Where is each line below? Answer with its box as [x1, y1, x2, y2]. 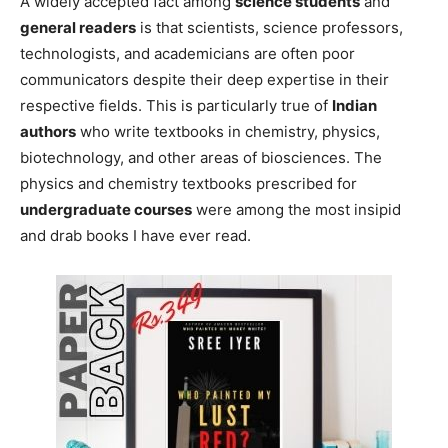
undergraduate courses [20, 199, 192, 219]
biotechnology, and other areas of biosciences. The [20, 147, 382, 167]
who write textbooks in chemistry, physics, [76, 121, 380, 141]
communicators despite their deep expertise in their [20, 69, 389, 89]
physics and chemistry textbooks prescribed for [20, 173, 357, 193]
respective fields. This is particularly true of [20, 95, 332, 115]
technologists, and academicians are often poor [20, 43, 355, 63]
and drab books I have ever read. [20, 225, 251, 245]
